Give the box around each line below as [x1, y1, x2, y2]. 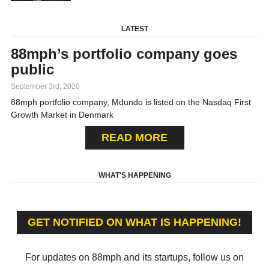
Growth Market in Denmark [10, 109, 113, 119]
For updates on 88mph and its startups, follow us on [25, 252, 244, 262]
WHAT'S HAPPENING [98, 171, 171, 180]
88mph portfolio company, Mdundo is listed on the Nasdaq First [10, 97, 251, 107]
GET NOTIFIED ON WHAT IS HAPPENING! [28, 216, 241, 228]
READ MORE [101, 131, 168, 144]
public [10, 61, 54, 77]
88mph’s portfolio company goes [10, 45, 237, 62]
